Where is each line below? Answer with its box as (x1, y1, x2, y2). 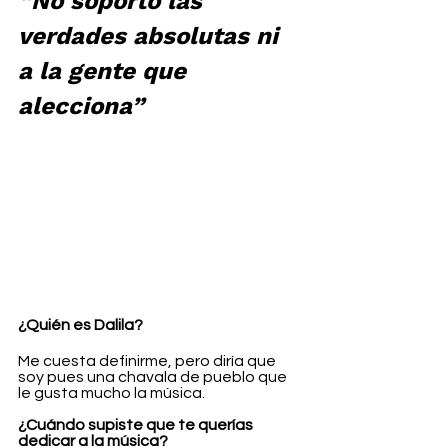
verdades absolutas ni (18, 21, 285, 50)
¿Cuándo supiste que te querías (18, 417, 256, 434)
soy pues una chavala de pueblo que (18, 369, 290, 386)
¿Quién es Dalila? (18, 317, 143, 334)
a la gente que (18, 56, 193, 85)
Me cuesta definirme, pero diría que (18, 353, 279, 370)
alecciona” (18, 91, 144, 120)
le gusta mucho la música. (18, 385, 205, 402)
